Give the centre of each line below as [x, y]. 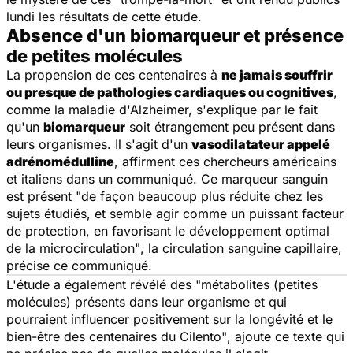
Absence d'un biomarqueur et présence [175, 35]
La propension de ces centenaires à [114, 74]
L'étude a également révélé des [101, 284]
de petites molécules [95, 56]
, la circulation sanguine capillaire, [241, 248]
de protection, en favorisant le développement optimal [168, 230]
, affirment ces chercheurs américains [225, 161]
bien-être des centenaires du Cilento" [117, 336]
